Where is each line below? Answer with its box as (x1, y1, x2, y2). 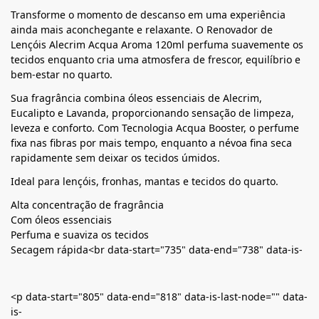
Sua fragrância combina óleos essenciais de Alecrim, (11, 90, 262, 105)
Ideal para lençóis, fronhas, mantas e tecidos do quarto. (11, 174, 278, 188)
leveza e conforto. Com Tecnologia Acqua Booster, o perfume (11, 120, 299, 135)
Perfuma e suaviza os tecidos (11, 227, 149, 241)
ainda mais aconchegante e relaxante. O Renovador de (11, 22, 273, 36)
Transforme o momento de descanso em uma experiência (11, 7, 286, 21)
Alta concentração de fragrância (11, 197, 164, 211)
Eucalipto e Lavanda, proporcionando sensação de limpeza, (11, 105, 294, 120)
